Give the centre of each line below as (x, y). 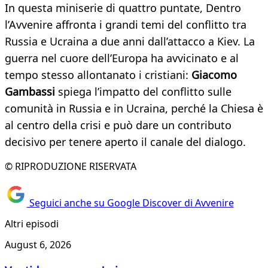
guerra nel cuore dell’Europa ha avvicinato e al (122, 58)
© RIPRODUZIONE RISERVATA (71, 167)
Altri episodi (32, 223)
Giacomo (214, 75)
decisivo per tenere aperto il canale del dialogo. (128, 142)
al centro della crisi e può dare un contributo (118, 125)
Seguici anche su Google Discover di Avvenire (130, 202)
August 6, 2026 (38, 245)
